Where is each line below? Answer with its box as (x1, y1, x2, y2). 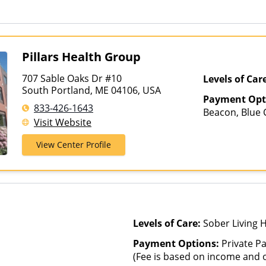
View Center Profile (36, 139, 111, 150)
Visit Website (34, 116, 91, 129)
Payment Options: (133, 237, 221, 250)
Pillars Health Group (22, 49, 141, 65)
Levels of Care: (133, 217, 203, 230)
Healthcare (202, 158, 252, 171)
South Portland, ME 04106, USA (22, 84, 161, 97)
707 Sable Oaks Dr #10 (22, 72, 124, 85)
